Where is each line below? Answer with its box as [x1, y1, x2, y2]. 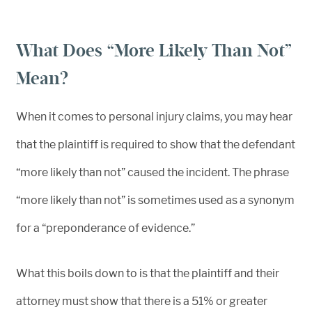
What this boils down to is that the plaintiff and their [16, 267, 279, 280]
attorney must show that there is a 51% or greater [16, 295, 267, 308]
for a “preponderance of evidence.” [16, 221, 195, 235]
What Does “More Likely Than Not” [16, 40, 292, 61]
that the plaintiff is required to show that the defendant [16, 138, 295, 151]
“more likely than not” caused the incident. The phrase [16, 166, 289, 179]
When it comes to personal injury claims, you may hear [16, 110, 292, 123]
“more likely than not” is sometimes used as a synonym [16, 194, 295, 207]
